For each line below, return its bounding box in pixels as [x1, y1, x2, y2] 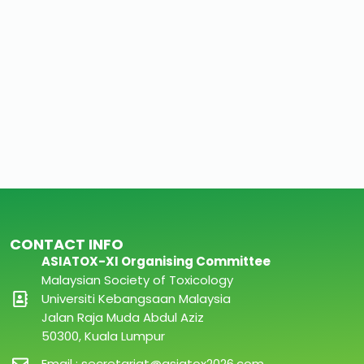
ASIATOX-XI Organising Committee [41, 253, 271, 270]
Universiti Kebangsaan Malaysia [41, 290, 232, 307]
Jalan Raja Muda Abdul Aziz [41, 309, 205, 326]
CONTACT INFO [10, 234, 124, 254]
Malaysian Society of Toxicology [41, 271, 234, 288]
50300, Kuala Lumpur [41, 327, 166, 344]
